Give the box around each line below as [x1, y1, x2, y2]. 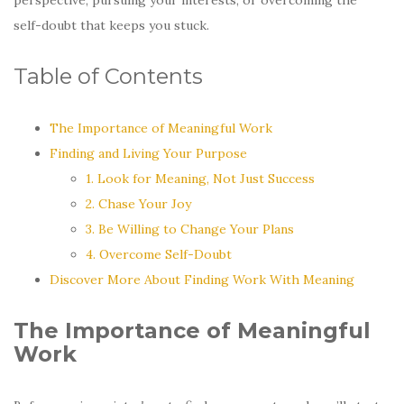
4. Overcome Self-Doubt [86, 245, 232, 262]
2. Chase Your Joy [86, 195, 191, 212]
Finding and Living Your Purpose [50, 144, 247, 161]
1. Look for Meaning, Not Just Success [86, 170, 315, 187]
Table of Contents [14, 62, 203, 89]
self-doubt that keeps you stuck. [14, 16, 209, 33]
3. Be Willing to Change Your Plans [86, 220, 294, 237]
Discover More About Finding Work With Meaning [50, 271, 354, 288]
